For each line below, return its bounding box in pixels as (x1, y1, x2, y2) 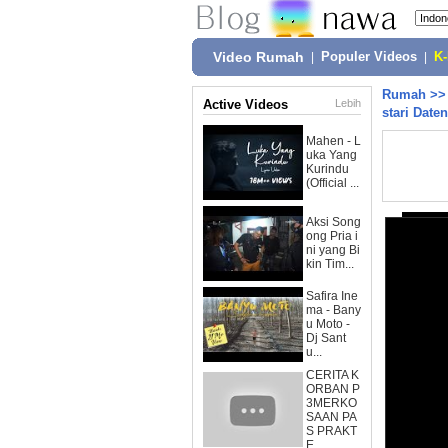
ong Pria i (306, 229, 358, 243)
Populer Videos (321, 50, 417, 64)
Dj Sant (306, 331, 346, 345)
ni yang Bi (306, 243, 360, 257)
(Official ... (306, 176, 359, 190)
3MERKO (306, 396, 357, 410)
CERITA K (306, 368, 359, 382)
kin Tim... (306, 257, 354, 271)
